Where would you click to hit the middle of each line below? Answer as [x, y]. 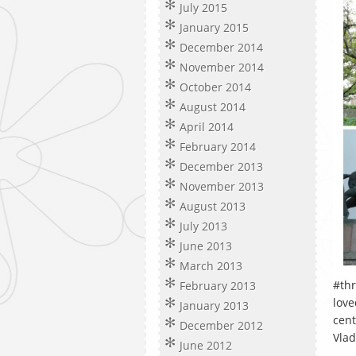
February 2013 [218, 286]
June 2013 [206, 246]
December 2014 [221, 47]
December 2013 [221, 166]
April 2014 [207, 127]
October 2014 [215, 87]
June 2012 [206, 345]
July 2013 [203, 226]
